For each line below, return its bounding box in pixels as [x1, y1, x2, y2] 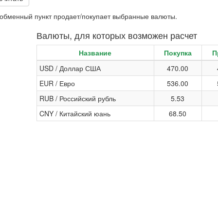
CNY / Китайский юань [39, 109, 110, 118]
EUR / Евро [39, 78, 75, 88]
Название [79, 48, 112, 57]
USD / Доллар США [39, 63, 101, 73]
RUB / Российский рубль [39, 93, 116, 103]
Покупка [163, 48, 192, 57]
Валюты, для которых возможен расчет [36, 29, 197, 41]
